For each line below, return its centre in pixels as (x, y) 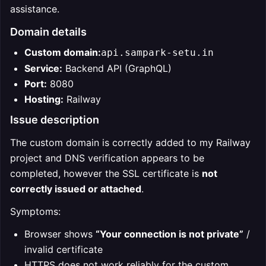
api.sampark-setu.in (157, 53)
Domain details (48, 32)
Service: (43, 68)
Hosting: (44, 99)
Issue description (55, 120)
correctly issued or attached (76, 189)
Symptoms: (35, 211)
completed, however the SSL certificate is (106, 173)
